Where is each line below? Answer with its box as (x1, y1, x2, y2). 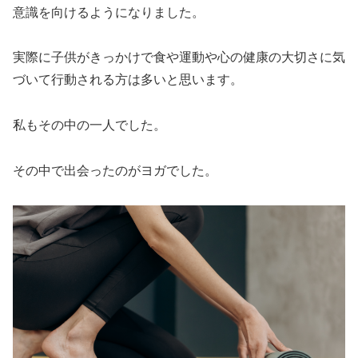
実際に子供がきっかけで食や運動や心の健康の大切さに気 (13, 50, 345, 65)
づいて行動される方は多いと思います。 (13, 73, 243, 87)
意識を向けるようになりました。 (13, 5, 205, 19)
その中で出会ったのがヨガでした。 (13, 164, 217, 178)
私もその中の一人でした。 (13, 118, 166, 133)
